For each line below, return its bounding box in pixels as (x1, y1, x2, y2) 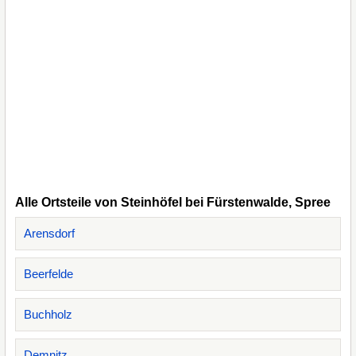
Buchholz (24, 308, 72, 321)
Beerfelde (24, 267, 73, 281)
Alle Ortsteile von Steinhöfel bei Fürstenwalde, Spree (15, 195, 331, 209)
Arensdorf (24, 226, 75, 240)
